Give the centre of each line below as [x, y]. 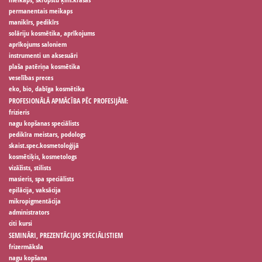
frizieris [19, 112]
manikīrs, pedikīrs [34, 22]
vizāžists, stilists [30, 167]
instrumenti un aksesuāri [43, 55]
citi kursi [20, 223]
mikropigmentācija [35, 201]
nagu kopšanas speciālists [44, 123]
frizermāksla [26, 246]
